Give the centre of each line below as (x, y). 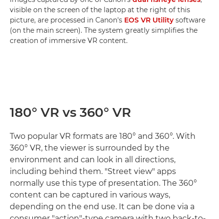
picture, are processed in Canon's (67, 20)
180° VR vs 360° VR (70, 112)
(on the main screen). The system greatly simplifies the (104, 30)
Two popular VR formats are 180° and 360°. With (103, 136)
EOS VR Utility (149, 20)
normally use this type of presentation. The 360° (103, 183)
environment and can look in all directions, (93, 159)
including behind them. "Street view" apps (93, 171)
